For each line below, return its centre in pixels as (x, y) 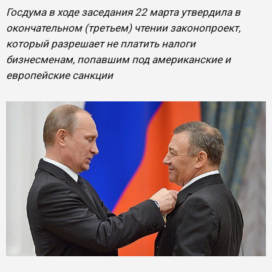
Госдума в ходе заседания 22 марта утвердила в (123, 12)
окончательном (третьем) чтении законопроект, (123, 28)
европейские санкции (59, 75)
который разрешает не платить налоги (101, 44)
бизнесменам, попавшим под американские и (118, 59)
